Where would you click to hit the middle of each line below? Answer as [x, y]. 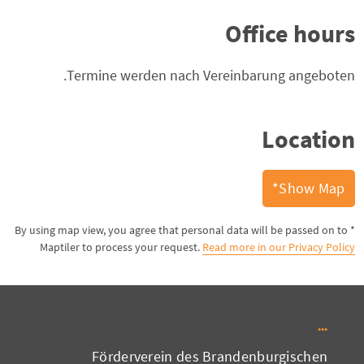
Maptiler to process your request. [121, 247]
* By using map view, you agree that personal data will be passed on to [181, 230]
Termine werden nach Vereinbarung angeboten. [210, 75]
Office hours [290, 33]
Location [308, 139]
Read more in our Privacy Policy [278, 247]
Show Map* [312, 188]
